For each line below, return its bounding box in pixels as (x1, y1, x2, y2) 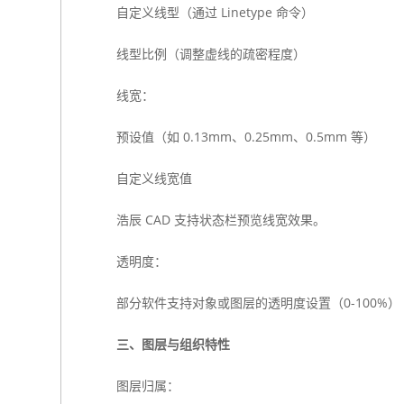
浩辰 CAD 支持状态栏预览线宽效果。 (115, 211, 326, 228)
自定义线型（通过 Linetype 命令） (115, 4, 314, 21)
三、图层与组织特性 (115, 335, 230, 353)
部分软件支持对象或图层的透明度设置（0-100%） (115, 294, 400, 311)
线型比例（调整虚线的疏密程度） (115, 45, 306, 62)
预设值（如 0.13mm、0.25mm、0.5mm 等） (115, 128, 376, 145)
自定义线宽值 (115, 170, 192, 187)
